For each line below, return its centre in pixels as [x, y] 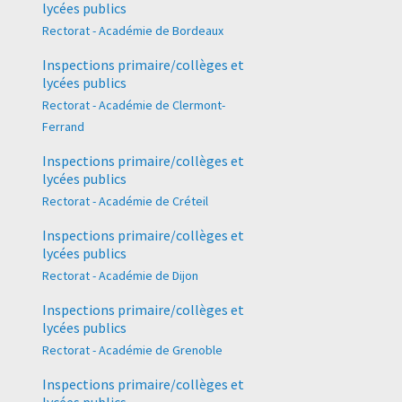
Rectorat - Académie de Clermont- [134, 105]
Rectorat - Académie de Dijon [120, 276]
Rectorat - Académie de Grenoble [132, 350]
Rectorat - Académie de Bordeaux [133, 30]
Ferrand [63, 126]
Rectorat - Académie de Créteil [125, 201]
